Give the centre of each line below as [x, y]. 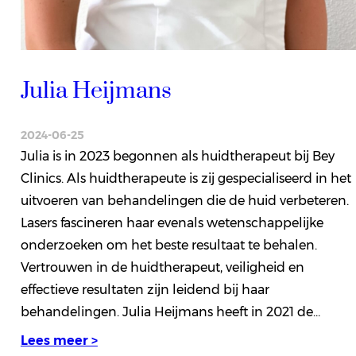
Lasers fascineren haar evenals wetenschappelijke [172, 222]
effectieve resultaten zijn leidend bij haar [145, 289]
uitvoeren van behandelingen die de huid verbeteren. [184, 200]
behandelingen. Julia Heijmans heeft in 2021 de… [170, 311]
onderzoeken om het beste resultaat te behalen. [168, 245]
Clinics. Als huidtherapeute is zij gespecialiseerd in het [186, 178]
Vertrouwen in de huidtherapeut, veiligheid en [162, 267]
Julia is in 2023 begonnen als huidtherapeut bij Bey [177, 156]
